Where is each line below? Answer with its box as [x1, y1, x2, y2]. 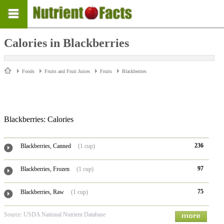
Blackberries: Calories [4, 115, 73, 123]
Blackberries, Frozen [20, 165, 69, 172]
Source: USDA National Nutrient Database [4, 211, 105, 218]
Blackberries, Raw [20, 188, 64, 195]
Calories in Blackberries [4, 36, 129, 49]
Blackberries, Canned [20, 142, 71, 149]
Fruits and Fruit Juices [44, 68, 90, 74]
